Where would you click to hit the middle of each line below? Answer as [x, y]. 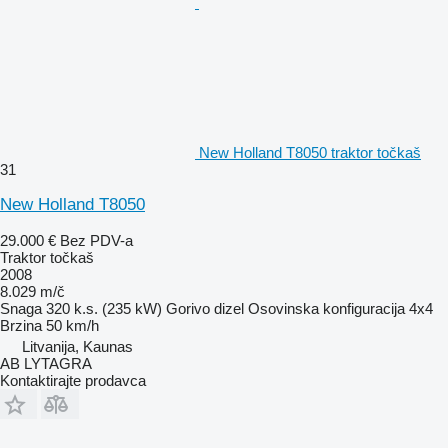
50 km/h [72, 326]
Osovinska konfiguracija [326, 309]
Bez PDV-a [96, 241]
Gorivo [188, 309]
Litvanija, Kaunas [77, 347]
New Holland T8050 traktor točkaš [310, 153]
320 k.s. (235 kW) [104, 309]
